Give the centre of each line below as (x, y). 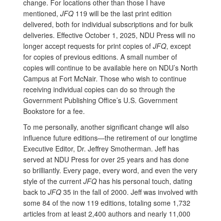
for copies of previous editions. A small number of (100, 57)
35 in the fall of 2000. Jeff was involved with (130, 192)
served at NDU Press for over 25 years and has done (106, 160)
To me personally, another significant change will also (106, 127)
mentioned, (42, 14)
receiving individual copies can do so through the (99, 90)
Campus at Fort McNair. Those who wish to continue (105, 79)
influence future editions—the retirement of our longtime (110, 138)
